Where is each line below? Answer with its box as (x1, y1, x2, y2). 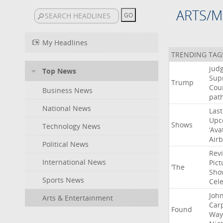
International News (42, 157, 106, 167)
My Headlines (42, 38, 88, 47)
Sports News (42, 175, 84, 185)
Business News (42, 86, 93, 95)
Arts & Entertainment (42, 193, 113, 203)
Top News (42, 66, 76, 76)
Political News (42, 139, 89, 149)
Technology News (42, 121, 101, 131)
